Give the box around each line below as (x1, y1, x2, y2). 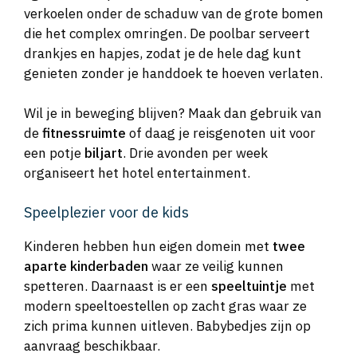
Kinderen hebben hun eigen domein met (24, 237, 273, 255)
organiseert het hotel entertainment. (24, 164, 250, 182)
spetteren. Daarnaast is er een (24, 277, 211, 295)
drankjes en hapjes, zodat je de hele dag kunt (24, 44, 301, 62)
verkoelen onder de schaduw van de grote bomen (24, 4, 324, 22)
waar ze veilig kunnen (148, 257, 284, 275)
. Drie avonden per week (123, 144, 268, 163)
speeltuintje (211, 277, 287, 295)
